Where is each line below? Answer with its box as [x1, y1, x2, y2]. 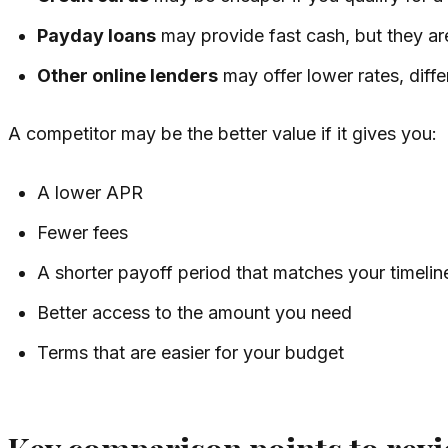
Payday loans [37, 25, 157, 47]
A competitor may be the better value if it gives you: [8, 123, 437, 145]
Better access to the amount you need [37, 302, 353, 324]
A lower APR [37, 182, 144, 204]
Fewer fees [37, 222, 129, 244]
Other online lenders [37, 65, 219, 87]
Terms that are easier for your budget [37, 342, 345, 364]
